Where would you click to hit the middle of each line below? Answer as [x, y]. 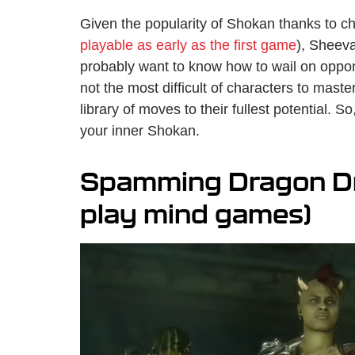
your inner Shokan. [140, 131]
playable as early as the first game [188, 46]
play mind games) [196, 214]
